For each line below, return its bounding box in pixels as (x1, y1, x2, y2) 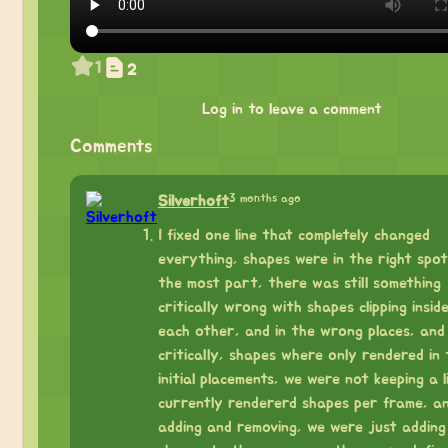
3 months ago (228, 191, 301, 204)
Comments (70, 136, 153, 156)
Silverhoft (157, 192, 229, 209)
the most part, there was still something (157, 274, 441, 291)
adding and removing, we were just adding (157, 418, 446, 435)
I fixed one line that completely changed (157, 226, 430, 243)
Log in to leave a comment (201, 100, 382, 117)
